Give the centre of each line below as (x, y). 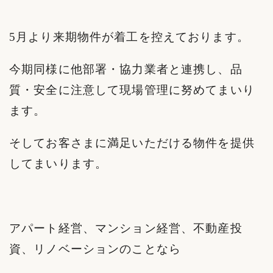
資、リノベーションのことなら (95, 249)
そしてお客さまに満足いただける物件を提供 (132, 143)
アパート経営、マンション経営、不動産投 (126, 229)
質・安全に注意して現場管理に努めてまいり (132, 90)
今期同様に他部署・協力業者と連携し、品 (126, 69)
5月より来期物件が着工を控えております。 (129, 37)
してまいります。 (58, 164)
